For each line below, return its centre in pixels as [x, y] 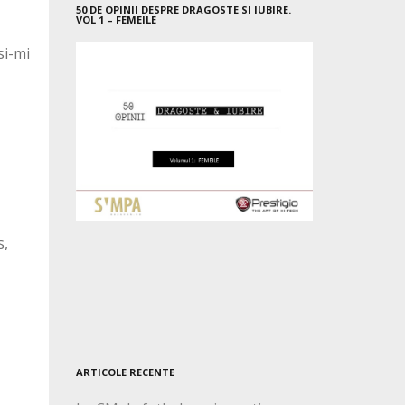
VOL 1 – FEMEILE [116, 20]
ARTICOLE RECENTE [125, 372]
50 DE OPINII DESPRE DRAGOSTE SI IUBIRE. [183, 10]
